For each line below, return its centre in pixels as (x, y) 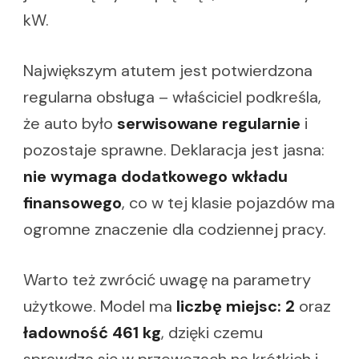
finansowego (73, 202)
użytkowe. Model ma (100, 306)
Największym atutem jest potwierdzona (168, 70)
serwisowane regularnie (209, 123)
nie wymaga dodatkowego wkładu (155, 176)
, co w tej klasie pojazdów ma (228, 202)
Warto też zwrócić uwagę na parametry (167, 279)
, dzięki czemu (212, 332)
